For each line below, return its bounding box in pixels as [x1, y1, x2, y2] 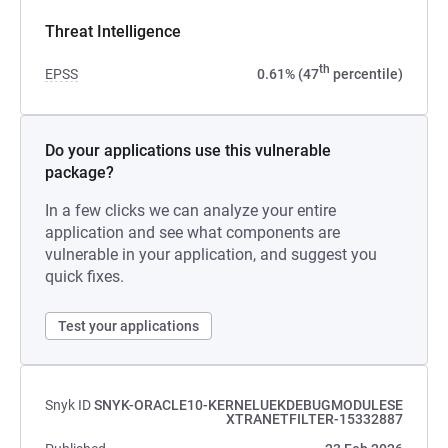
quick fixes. [45, 267, 124, 286]
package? [45, 163, 114, 182]
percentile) [330, 66, 403, 82]
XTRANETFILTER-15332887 [226, 411, 403, 427]
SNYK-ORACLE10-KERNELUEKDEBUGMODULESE [94, 397, 403, 413]
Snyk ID [45, 397, 91, 413]
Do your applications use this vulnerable [45, 141, 331, 160]
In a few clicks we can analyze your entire [45, 201, 336, 220]
